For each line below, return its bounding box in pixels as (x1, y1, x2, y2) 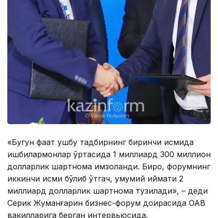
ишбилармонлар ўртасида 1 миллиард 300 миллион (7, 149, 211, 159)
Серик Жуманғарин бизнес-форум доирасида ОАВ (7, 198, 205, 208)
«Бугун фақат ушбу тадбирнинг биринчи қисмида (7, 137, 194, 147)
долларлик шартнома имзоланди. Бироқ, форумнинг (7, 161, 210, 171)
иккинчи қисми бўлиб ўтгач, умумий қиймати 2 (7, 173, 183, 183)
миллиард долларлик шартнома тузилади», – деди (7, 185, 208, 196)
